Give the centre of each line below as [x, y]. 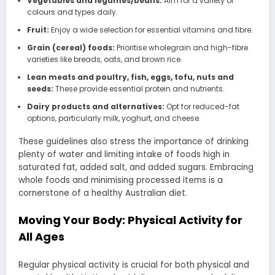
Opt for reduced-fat [202, 107]
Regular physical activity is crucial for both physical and [134, 265]
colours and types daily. [72, 12]
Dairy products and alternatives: [95, 107]
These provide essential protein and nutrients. [139, 89]
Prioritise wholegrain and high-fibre [181, 48]
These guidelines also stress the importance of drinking [134, 142]
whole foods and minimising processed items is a [121, 180]
